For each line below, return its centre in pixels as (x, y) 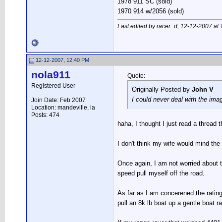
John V (203, 89)
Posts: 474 (45, 115)
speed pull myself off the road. (161, 173)
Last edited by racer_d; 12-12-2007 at (169, 26)
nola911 (51, 75)
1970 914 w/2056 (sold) (151, 11)
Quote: (136, 76)
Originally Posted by (162, 89)
